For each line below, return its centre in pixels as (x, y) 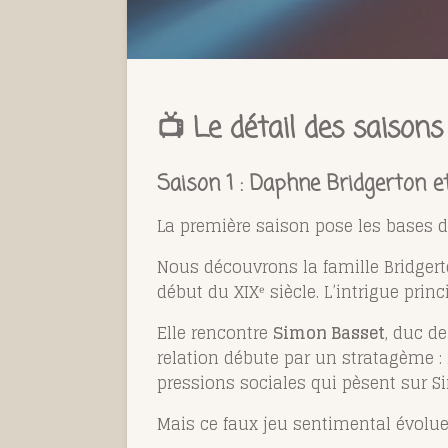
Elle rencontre (215, 333)
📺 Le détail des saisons (300, 130)
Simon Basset (329, 333)
